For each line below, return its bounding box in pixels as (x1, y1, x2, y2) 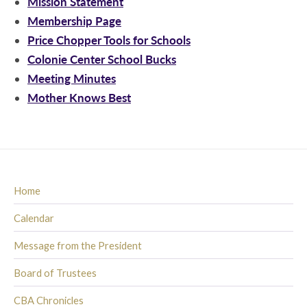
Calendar (14, 212, 54, 224)
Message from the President (14, 239, 142, 251)
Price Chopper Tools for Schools (27, 32, 191, 48)
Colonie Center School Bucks (27, 51, 176, 67)
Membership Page (27, 12, 121, 29)
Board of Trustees (14, 267, 97, 279)
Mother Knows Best (27, 89, 131, 106)
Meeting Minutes (27, 70, 116, 86)
